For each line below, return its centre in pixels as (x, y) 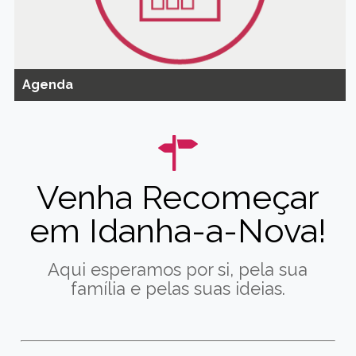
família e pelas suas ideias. (178, 289)
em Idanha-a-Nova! (178, 231)
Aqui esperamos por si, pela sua (178, 270)
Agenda (47, 84)
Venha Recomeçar (178, 198)
